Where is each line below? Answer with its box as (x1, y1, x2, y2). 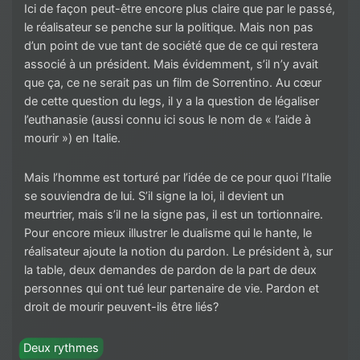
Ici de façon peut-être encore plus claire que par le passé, (24, 2, 335, 17)
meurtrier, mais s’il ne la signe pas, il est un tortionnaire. (24, 207, 323, 223)
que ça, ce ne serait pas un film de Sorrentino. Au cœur (24, 76, 321, 91)
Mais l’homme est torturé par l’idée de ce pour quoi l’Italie (24, 170, 331, 186)
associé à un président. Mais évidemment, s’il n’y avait (24, 57, 318, 72)
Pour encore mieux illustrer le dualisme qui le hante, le (24, 226, 312, 241)
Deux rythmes (23, 341, 100, 355)
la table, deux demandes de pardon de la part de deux (24, 263, 317, 278)
